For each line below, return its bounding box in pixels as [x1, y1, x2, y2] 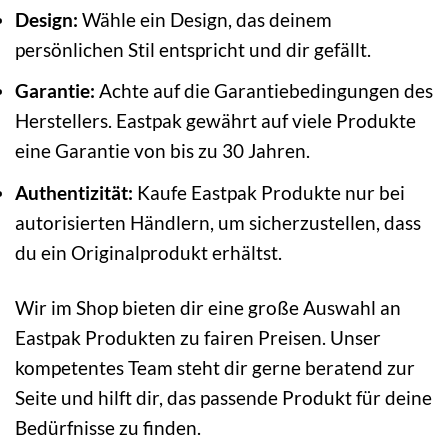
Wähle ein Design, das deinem [78, 7, 332, 31]
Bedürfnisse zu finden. [15, 415, 201, 439]
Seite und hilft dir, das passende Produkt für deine [15, 385, 432, 409]
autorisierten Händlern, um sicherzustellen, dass [15, 210, 421, 234]
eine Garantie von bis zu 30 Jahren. [15, 139, 310, 163]
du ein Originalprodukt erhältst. [15, 240, 282, 264]
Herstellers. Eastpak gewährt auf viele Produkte [15, 109, 416, 133]
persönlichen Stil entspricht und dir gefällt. [15, 37, 371, 61]
